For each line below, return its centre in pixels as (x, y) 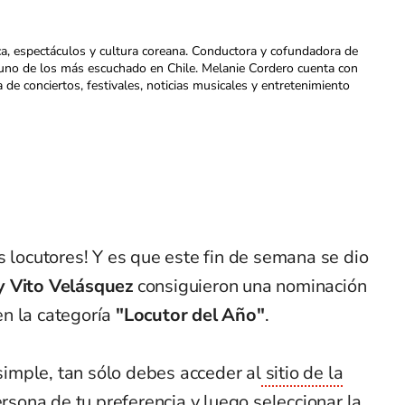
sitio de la (302, 373)
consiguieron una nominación (252, 287)
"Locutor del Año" (190, 316)
